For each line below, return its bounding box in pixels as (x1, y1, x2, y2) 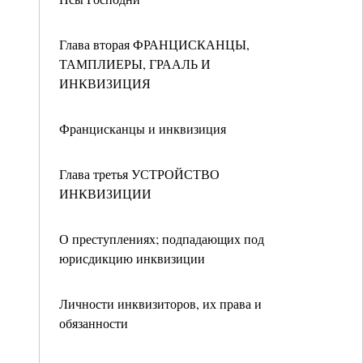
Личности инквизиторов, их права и (59, 295, 262, 312)
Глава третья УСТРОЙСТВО (59, 165, 220, 182)
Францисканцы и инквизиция (59, 120, 226, 137)
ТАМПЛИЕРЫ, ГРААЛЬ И (59, 55, 211, 72)
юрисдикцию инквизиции (59, 250, 205, 267)
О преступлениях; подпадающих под (59, 230, 264, 247)
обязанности (59, 314, 128, 331)
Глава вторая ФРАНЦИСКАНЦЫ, (59, 36, 250, 53)
